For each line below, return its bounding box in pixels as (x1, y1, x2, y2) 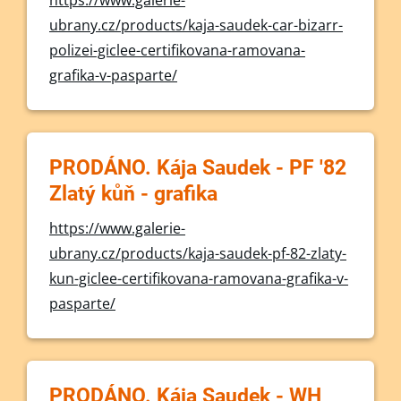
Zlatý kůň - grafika (49, 182, 218, 206)
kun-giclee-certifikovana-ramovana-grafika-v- (49, 269, 348, 288)
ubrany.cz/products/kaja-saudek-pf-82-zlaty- (49, 243, 346, 263)
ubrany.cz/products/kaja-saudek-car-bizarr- (49, 15, 343, 35)
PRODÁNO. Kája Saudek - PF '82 (49, 156, 346, 180)
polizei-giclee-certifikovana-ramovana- (49, 40, 305, 60)
